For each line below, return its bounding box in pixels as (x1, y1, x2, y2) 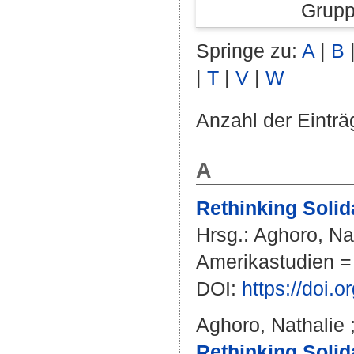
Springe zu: (196, 40, 302, 62)
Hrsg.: (196, 224, 254, 246)
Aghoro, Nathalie (196, 314, 345, 336)
